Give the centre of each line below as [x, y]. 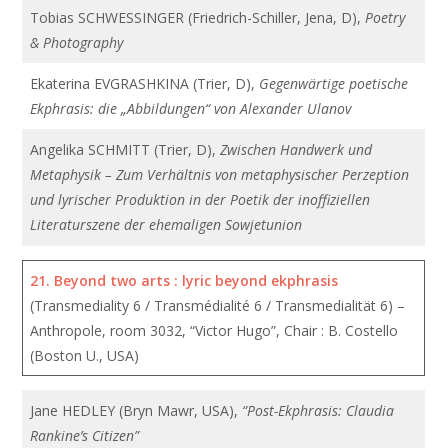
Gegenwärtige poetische [334, 83]
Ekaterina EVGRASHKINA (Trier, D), [145, 83]
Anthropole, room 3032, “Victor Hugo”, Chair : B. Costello [214, 330]
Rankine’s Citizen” [85, 435]
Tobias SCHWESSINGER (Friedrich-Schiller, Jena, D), [198, 17]
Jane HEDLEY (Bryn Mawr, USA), [136, 410]
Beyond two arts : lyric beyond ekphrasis [196, 280]
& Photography [77, 42]
